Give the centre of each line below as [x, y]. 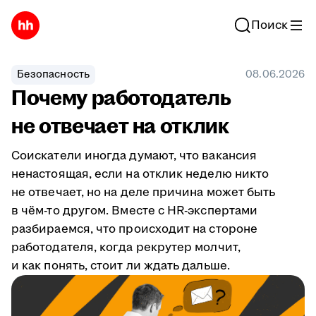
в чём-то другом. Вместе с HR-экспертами [135, 211]
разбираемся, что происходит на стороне [135, 229]
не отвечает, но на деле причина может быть [144, 193]
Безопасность [53, 74]
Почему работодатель [121, 98]
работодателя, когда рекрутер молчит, [126, 248]
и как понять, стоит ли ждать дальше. [121, 266]
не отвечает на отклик [120, 127]
